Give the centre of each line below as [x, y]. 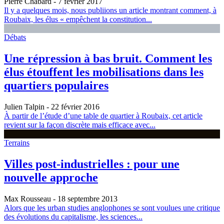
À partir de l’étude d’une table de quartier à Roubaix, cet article [103, 115]
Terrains [17, 142]
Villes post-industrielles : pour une [92, 164]
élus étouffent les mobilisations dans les [104, 72]
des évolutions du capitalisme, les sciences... [73, 216]
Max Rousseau [27, 198]
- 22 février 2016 [72, 106]
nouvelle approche [51, 177]
